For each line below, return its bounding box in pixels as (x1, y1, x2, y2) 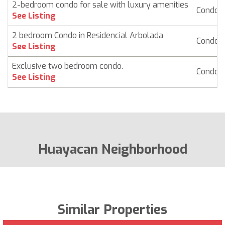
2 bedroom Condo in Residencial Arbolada (12, 30, 163, 41)
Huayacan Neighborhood (38, 140, 187, 158)
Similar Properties (58, 200, 167, 218)
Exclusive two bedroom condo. (12, 60, 123, 71)
